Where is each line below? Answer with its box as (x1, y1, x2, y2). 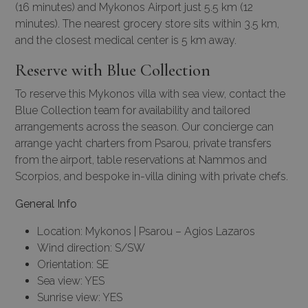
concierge (203, 120, 253, 133)
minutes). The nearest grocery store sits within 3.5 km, (15, 16, 279, 30)
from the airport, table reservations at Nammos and (15, 153, 267, 166)
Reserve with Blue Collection (15, 59, 210, 80)
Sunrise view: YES (37, 290, 122, 304)
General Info (15, 197, 77, 210)
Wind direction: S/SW (37, 241, 145, 254)
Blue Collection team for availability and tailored (15, 103, 250, 117)
